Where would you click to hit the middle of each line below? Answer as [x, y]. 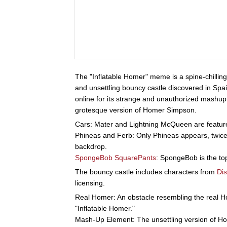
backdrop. [91, 146]
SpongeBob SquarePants [116, 157]
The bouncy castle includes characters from [146, 172]
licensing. [90, 183]
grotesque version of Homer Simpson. [136, 110]
